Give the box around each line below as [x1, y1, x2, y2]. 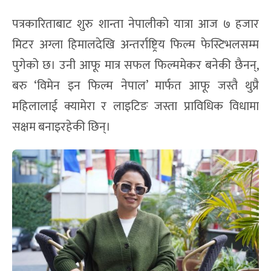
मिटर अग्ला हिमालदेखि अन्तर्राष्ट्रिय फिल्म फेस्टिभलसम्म [12, 34, 259, 55]
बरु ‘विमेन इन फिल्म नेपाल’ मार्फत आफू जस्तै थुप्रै [12, 75, 259, 96]
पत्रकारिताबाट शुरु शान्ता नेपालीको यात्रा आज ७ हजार [12, 13, 259, 34]
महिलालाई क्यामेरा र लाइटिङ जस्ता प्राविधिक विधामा [12, 96, 259, 117]
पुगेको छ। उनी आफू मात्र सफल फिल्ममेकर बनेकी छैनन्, [12, 54, 259, 76]
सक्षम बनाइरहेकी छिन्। [12, 116, 111, 137]
